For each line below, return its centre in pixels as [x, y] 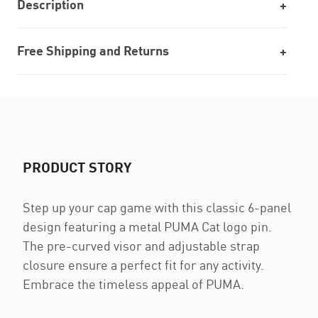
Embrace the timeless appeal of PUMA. [133, 284]
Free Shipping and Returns [93, 50]
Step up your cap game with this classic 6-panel [157, 207]
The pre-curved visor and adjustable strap [141, 246]
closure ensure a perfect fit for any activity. [143, 265]
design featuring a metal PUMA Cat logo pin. [147, 226]
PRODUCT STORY [77, 167]
